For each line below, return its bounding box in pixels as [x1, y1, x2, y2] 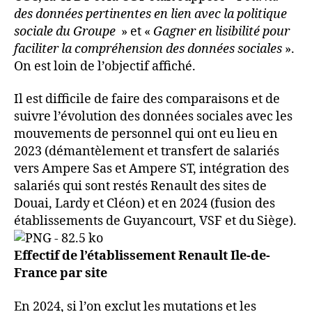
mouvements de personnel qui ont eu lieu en [14, 126, 278, 143]
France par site [14, 265, 107, 282]
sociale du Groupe [14, 23, 118, 40]
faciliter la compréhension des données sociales [14, 40, 282, 57]
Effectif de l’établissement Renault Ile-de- [14, 248, 270, 265]
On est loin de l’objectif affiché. [14, 58, 196, 75]
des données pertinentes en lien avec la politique [14, 6, 287, 22]
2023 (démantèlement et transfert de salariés [14, 143, 279, 160]
